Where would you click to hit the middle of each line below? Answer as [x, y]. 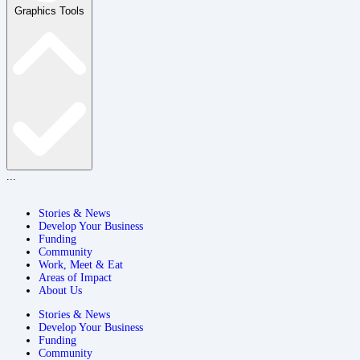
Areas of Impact [75, 278]
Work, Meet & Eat [81, 265]
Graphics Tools [49, 11]
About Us [60, 290]
